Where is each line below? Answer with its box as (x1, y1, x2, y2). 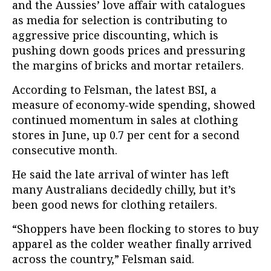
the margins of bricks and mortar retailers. (12, 58, 244, 73)
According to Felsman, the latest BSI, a (12, 82, 217, 97)
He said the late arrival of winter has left (12, 167, 229, 182)
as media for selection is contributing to (12, 13, 227, 28)
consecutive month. (12, 143, 117, 158)
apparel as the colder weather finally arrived (12, 237, 252, 252)
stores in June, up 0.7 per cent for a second (12, 128, 240, 143)
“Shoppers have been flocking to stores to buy (12, 221, 258, 237)
